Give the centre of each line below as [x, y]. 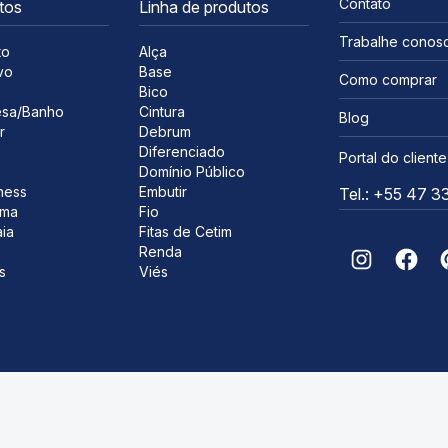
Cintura [162, 111]
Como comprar [388, 79]
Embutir [163, 191]
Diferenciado [182, 151]
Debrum [165, 131]
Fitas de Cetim [185, 231]
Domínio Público [192, 171]
